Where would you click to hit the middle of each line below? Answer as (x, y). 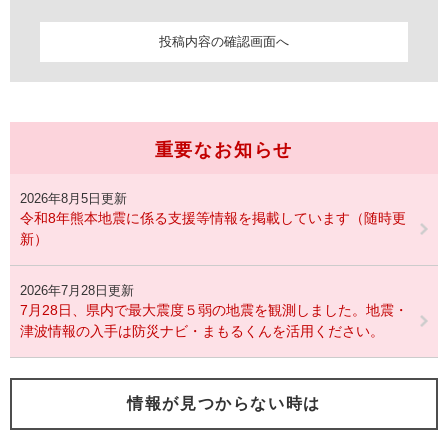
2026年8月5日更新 (73, 199)
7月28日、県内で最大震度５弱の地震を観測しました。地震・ (214, 310)
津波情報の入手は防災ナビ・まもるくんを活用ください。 (202, 331)
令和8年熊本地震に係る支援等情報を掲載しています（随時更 (213, 218)
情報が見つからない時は (224, 404)
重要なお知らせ (224, 150)
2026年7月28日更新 (77, 291)
